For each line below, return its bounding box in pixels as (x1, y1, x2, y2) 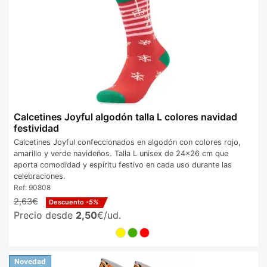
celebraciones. (14, 172, 66, 181)
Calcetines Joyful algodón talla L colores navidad (14, 110, 237, 123)
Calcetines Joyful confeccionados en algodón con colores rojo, (14, 138, 241, 147)
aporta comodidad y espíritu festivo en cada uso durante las (14, 160, 232, 170)
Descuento (49, 198, 86, 207)
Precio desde (14, 209, 76, 222)
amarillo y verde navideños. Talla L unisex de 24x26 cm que (14, 149, 228, 159)
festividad (14, 122, 59, 134)
